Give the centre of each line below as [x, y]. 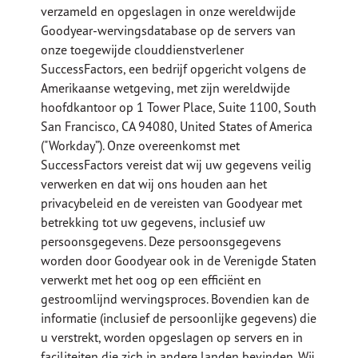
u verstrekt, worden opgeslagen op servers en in [172, 338]
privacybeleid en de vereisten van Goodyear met [172, 203]
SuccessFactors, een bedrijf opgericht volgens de [174, 69]
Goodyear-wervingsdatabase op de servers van [169, 31]
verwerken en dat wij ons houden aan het [154, 184]
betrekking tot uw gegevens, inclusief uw [153, 223]
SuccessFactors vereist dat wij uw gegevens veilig [177, 165]
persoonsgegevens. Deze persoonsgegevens [161, 242]
